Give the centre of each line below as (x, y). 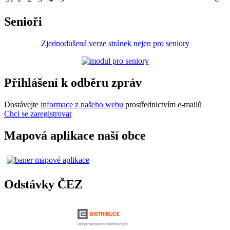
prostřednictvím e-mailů (162, 105)
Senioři (23, 22)
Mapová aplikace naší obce (75, 136)
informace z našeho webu (82, 105)
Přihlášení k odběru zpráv (73, 83)
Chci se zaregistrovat (38, 114)
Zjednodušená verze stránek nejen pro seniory (115, 44)
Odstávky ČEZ (43, 184)
